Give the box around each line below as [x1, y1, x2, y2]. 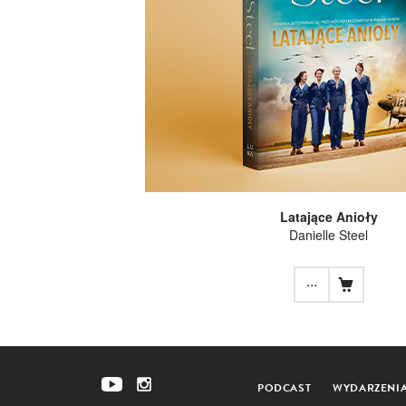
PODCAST [257, 379, 312, 396]
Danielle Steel [289, 225, 368, 244]
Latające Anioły [279, 207, 378, 226]
